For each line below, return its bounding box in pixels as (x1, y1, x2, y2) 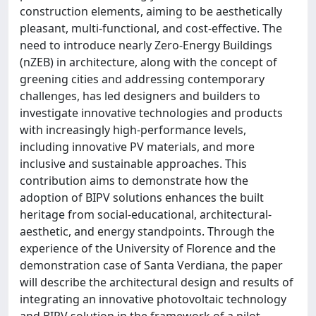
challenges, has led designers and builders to (20, 87, 260, 104)
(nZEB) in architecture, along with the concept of (20, 54, 277, 70)
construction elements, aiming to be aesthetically (20, 3, 282, 19)
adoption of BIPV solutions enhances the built (20, 189, 264, 205)
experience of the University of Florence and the (20, 240, 276, 256)
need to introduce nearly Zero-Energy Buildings (20, 37, 272, 53)
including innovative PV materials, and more (20, 138, 255, 154)
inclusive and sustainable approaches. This (20, 155, 247, 171)
